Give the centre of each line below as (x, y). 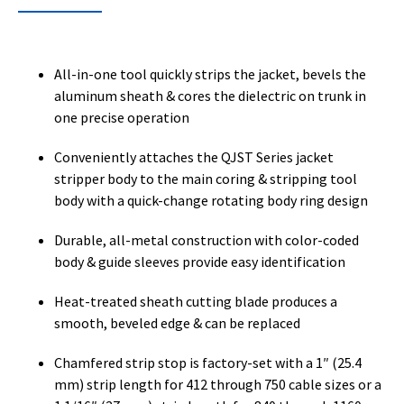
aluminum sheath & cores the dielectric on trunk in (210, 95)
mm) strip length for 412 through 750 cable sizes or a (218, 384)
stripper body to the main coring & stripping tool (206, 178)
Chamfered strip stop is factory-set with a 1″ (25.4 (208, 362)
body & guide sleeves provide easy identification (200, 261)
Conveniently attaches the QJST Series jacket (194, 156)
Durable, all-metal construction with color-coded (207, 239)
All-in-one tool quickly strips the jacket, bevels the (210, 73)
